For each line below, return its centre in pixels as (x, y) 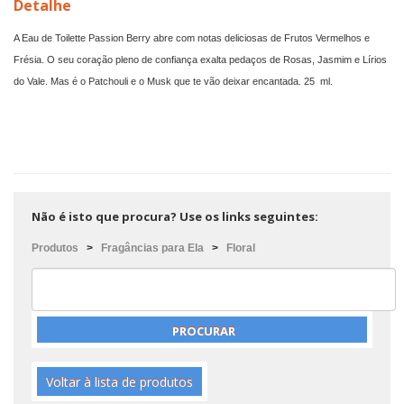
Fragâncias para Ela (152, 248)
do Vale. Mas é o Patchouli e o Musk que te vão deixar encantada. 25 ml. (173, 81)
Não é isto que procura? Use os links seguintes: (175, 216)
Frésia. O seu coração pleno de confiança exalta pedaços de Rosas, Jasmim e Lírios (200, 60)
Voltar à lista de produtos (119, 382)
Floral (241, 248)
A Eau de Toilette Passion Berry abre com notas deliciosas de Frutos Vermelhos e (192, 38)
